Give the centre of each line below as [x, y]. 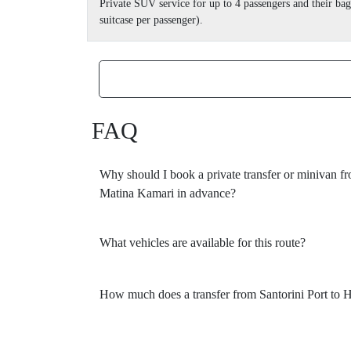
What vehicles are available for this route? [203, 243]
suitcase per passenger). [151, 20]
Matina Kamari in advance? [168, 194]
